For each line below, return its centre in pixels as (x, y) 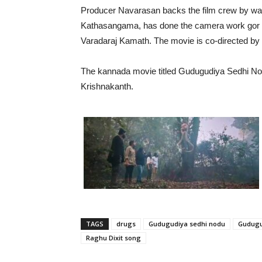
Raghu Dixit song (113, 237)
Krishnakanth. (107, 86)
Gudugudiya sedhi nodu (187, 223)
